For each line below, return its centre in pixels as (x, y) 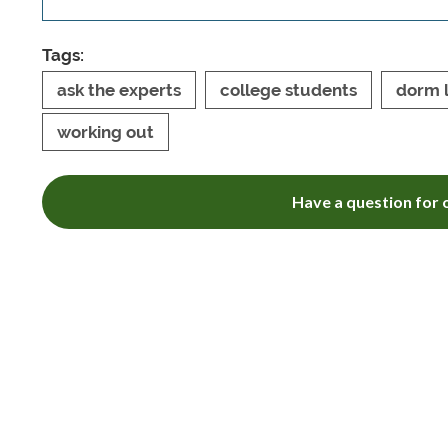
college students (288, 90)
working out (105, 132)
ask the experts (119, 90)
